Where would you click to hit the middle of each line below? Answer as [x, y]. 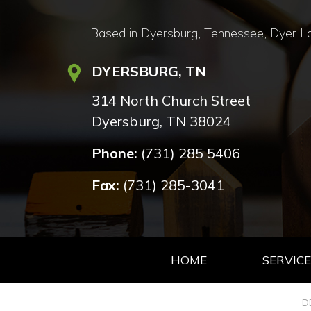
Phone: [114, 153]
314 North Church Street [171, 100]
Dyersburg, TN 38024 [161, 121]
